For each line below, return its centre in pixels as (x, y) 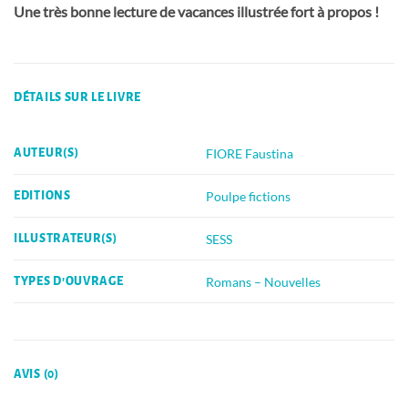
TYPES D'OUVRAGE (69, 282)
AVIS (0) (36, 375)
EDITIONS (42, 196)
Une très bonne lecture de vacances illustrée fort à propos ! (196, 11)
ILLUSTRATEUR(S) (66, 239)
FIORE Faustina (250, 153)
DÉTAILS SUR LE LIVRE (77, 98)
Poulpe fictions (249, 196)
